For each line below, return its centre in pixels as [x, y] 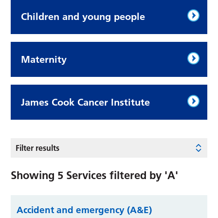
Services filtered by [114, 175]
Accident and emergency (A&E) [84, 210]
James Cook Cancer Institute [86, 102]
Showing [34, 175]
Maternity [44, 59]
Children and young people [83, 16]
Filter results [38, 148]
